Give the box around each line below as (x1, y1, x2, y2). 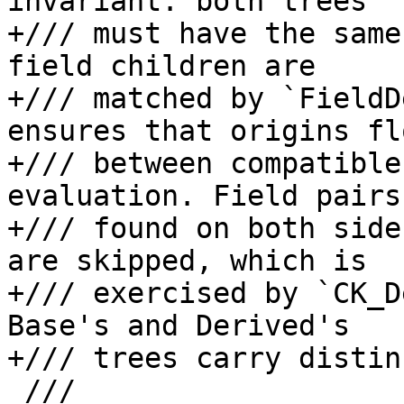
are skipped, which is (7, 244, 367, 278)
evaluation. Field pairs (7, 179, 401, 213)
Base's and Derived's (7, 309, 350, 343)
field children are (7, 50, 316, 83)
